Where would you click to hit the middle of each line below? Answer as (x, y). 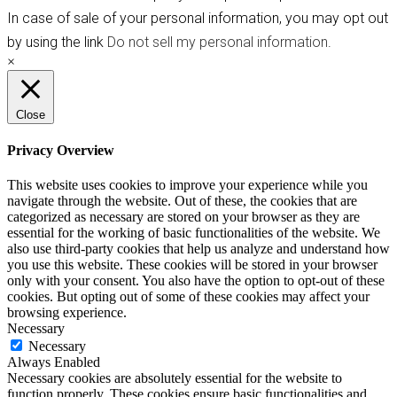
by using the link (57, 42)
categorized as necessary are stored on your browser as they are (183, 217)
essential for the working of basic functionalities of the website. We (194, 233)
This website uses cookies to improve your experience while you (187, 185)
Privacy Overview (61, 150)
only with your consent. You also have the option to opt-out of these (196, 281)
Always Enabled (54, 362)
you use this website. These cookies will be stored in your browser (192, 265)
